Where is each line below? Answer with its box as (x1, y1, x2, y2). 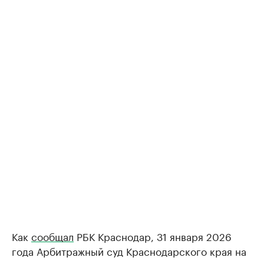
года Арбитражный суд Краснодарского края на (12, 243, 246, 258)
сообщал (31, 228, 74, 243)
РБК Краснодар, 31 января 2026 (74, 228, 232, 243)
